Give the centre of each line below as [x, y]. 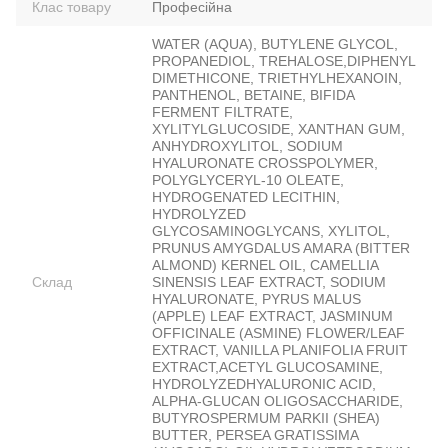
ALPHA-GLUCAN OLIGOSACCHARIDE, [277, 401]
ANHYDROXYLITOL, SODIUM [247, 146]
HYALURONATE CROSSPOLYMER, [265, 163]
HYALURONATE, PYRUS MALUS [256, 299]
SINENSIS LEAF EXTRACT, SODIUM [269, 282]
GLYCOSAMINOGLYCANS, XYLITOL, [271, 231]
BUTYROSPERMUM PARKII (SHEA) [266, 418]
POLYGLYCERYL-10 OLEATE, [248, 180]
